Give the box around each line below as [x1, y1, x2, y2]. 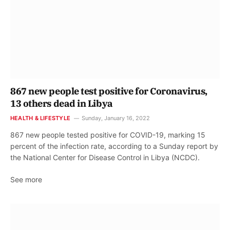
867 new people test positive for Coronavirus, [10, 85, 207, 97]
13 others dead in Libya [10, 97, 113, 109]
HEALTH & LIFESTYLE [10, 114, 70, 122]
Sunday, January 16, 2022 [81, 114, 150, 122]
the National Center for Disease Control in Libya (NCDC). [10, 152, 200, 162]
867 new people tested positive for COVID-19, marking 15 [10, 130, 205, 139]
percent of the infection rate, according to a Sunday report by [10, 141, 218, 150]
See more [10, 175, 42, 184]
